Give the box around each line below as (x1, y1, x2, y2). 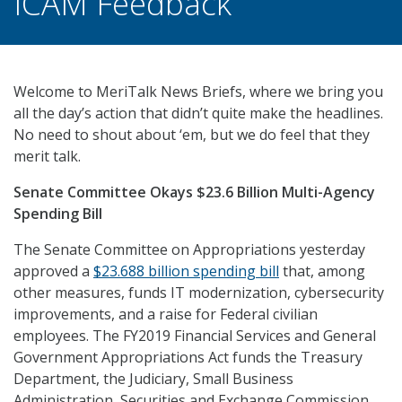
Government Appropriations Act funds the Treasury (13, 347, 363, 367)
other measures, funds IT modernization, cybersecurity (13, 283, 384, 302)
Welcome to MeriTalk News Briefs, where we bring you (13, 82, 383, 101)
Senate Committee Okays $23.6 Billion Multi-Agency (13, 182, 375, 202)
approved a (13, 261, 93, 281)
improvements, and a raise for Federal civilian (13, 304, 318, 324)
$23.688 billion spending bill (93, 261, 279, 281)
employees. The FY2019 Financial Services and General (13, 326, 376, 345)
